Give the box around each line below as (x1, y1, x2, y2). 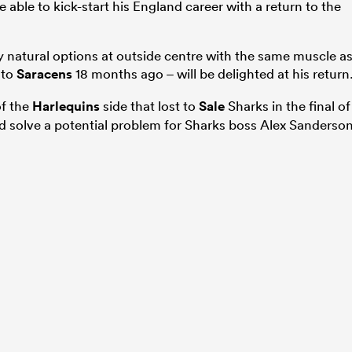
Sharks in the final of (225, 97, 350, 114)
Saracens (16, 64, 72, 82)
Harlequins (32, 97, 100, 115)
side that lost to (100, 97, 199, 114)
